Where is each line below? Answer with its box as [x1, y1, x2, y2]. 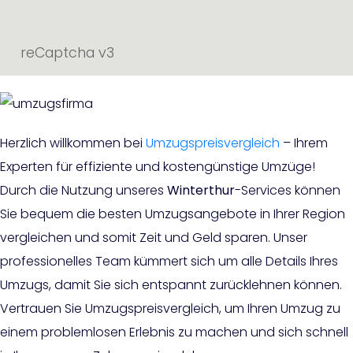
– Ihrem [280, 133, 328, 152]
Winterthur [167, 180, 235, 199]
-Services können [235, 180, 340, 199]
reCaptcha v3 [20, 43, 115, 62]
